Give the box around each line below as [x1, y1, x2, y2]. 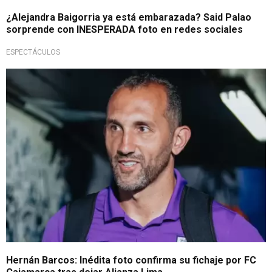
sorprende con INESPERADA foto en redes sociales [6, 24, 243, 36]
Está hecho [18, 73, 57, 83]
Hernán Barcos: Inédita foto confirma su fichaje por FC [6, 254, 256, 266]
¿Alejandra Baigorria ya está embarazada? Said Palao [6, 12, 251, 24]
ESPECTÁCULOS [6, 48, 60, 57]
